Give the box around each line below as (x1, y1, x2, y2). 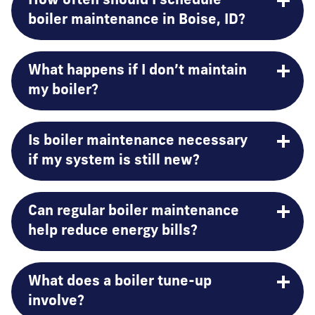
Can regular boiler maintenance (28, 205, 239, 219)
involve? (28, 295, 84, 309)
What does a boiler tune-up (28, 275, 212, 289)
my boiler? (28, 84, 98, 98)
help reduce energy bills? (28, 224, 198, 238)
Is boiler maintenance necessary (28, 134, 247, 148)
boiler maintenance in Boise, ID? (28, 13, 245, 27)
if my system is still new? (28, 154, 200, 168)
